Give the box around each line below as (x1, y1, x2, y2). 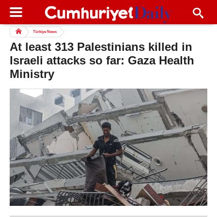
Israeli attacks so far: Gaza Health (10, 54, 194, 67)
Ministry (10, 67, 54, 81)
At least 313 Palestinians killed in (10, 40, 192, 54)
